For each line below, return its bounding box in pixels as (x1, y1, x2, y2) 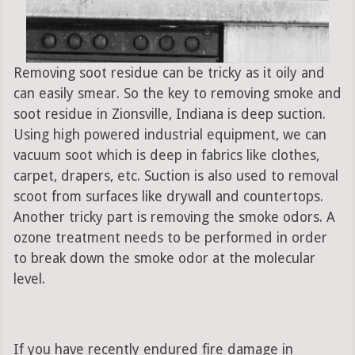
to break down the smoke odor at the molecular (13, 250, 315, 267)
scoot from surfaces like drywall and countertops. (13, 189, 323, 205)
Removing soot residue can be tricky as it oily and (13, 65, 325, 82)
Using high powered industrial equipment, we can (13, 127, 326, 143)
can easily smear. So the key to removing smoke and (13, 86, 342, 102)
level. (13, 271, 45, 288)
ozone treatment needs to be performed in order (13, 230, 327, 246)
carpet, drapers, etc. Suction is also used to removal (13, 168, 338, 185)
